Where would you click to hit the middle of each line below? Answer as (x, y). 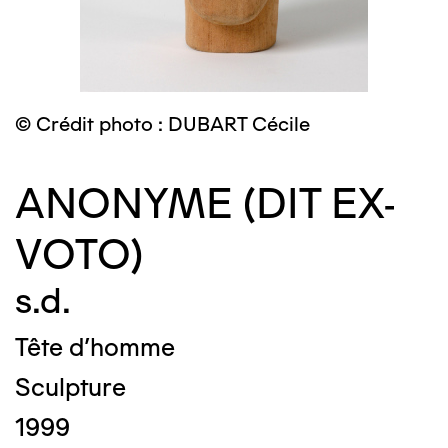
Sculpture (70, 387)
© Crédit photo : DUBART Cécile (162, 124)
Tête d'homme (95, 347)
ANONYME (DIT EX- (205, 203)
